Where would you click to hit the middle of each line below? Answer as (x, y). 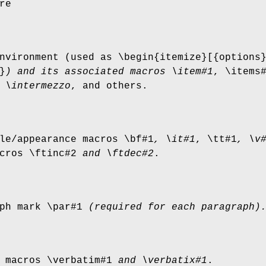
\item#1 (192, 72)
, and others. (109, 86)
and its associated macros (91, 72)
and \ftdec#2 (115, 153)
